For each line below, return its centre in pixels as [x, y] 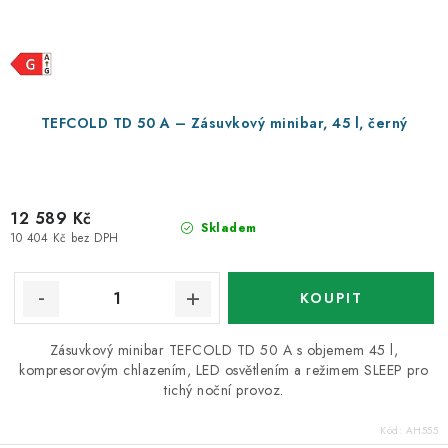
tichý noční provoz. [224, 390]
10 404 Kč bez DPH [64, 238]
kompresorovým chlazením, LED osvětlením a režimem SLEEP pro [224, 370]
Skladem [226, 228]
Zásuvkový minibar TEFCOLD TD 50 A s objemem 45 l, [224, 350]
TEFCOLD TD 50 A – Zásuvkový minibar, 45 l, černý [224, 123]
